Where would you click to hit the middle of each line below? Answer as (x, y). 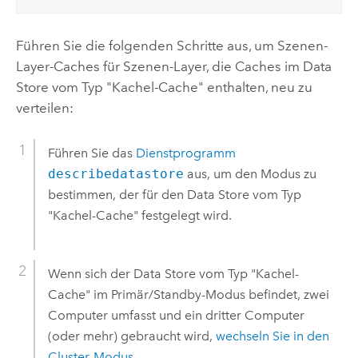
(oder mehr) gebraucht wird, (131, 336)
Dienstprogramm (185, 153)
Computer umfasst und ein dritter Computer (176, 315)
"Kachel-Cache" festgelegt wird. (139, 215)
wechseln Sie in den (272, 336)
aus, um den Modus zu (250, 173)
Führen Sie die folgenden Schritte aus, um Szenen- (171, 45)
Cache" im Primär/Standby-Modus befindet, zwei (188, 294)
